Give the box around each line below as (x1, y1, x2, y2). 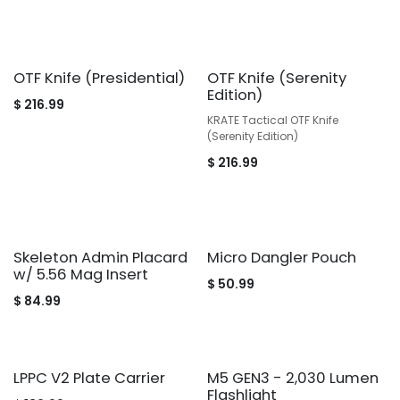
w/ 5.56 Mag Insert (13, 263, 148, 285)
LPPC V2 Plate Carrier (13, 367, 165, 388)
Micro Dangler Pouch (206, 246, 356, 268)
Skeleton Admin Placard (13, 246, 187, 268)
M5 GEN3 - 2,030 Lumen (206, 367, 379, 388)
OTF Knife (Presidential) (13, 68, 185, 89)
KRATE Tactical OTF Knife (206, 112, 338, 129)
